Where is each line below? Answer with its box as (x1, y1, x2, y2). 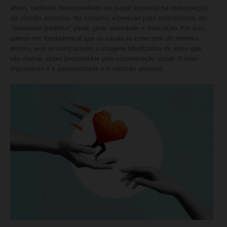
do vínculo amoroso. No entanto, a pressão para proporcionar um (10, 14, 207, 23)
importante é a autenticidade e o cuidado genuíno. (10, 64, 164, 73)
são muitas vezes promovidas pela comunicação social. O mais (10, 54, 198, 63)
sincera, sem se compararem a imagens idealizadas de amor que (10, 44, 202, 53)
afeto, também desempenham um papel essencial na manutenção (10, 4, 208, 13)
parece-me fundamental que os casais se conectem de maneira (10, 34, 199, 43)
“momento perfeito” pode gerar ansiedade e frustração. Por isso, (10, 24, 206, 33)
